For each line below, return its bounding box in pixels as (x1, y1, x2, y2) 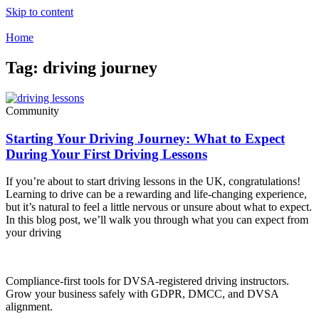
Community (6, 104, 59, 117)
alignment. (6, 300, 53, 313)
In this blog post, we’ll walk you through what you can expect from (6, 214, 308, 226)
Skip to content (6, 6, 73, 18)
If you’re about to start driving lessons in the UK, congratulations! (6, 175, 300, 188)
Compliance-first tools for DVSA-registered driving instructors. (6, 275, 289, 288)
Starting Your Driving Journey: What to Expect (6, 130, 285, 146)
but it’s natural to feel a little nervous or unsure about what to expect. (6, 201, 312, 214)
